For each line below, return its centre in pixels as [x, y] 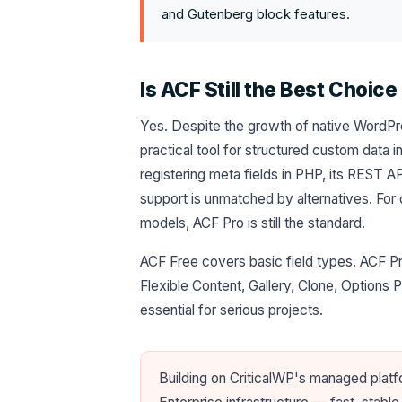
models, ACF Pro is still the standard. [253, 223]
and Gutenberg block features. [256, 14]
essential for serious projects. [232, 310]
